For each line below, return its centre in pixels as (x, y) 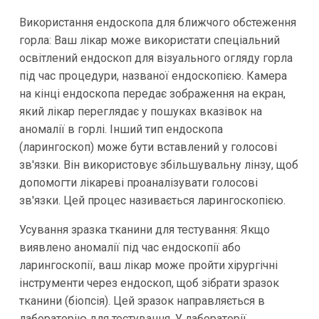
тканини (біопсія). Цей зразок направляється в (142, 300)
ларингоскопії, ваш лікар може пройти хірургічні (148, 265)
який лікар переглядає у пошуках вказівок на (140, 111)
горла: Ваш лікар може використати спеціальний (149, 40)
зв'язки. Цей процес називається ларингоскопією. (152, 200)
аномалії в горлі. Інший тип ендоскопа (121, 129)
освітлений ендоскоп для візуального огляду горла (156, 58)
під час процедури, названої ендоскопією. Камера (153, 75)
